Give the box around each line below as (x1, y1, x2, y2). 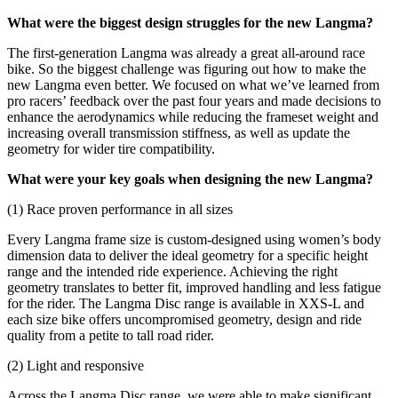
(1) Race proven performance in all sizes (7, 201, 233, 217)
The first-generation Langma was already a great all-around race (7, 44, 365, 60)
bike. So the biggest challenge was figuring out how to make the (7, 60, 366, 76)
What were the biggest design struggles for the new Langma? (7, 14, 373, 30)
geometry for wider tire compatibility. (7, 140, 215, 156)
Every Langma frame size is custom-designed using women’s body (7, 231, 381, 247)
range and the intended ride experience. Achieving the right (7, 263, 338, 279)
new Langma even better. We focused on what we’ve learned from (7, 76, 379, 92)
